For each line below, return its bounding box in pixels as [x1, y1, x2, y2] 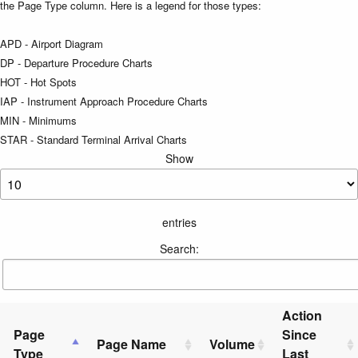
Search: [159, 240, 199, 257]
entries [161, 213, 197, 230]
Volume [209, 334, 255, 353]
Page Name [97, 334, 166, 353]
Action [282, 305, 322, 324]
